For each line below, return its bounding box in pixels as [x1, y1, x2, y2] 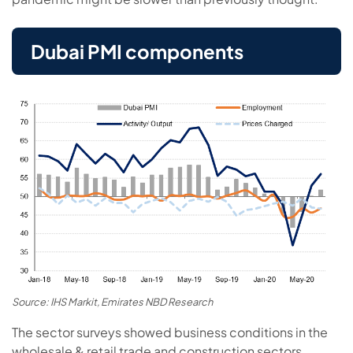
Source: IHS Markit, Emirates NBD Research [12, 295, 213, 308]
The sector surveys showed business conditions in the [12, 323, 328, 340]
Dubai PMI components [31, 39, 243, 63]
